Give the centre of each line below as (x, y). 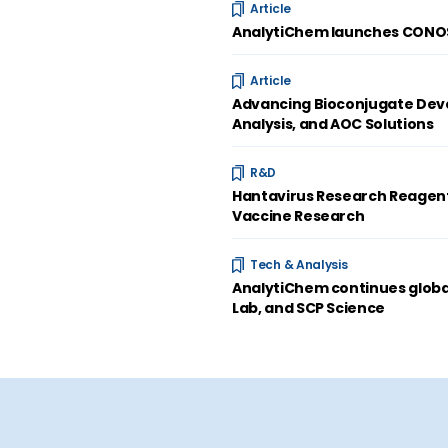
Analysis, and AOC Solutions (333, 124)
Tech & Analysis (299, 264)
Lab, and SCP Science (308, 308)
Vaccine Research (298, 216)
